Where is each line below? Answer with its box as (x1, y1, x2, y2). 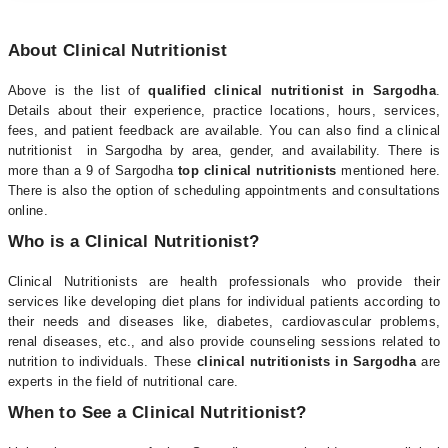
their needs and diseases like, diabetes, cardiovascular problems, (7, 314, 441, 329)
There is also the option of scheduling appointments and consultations (7, 183, 441, 198)
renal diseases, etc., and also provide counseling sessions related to (7, 334, 441, 349)
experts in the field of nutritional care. (7, 374, 239, 389)
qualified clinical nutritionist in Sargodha (148, 83, 437, 98)
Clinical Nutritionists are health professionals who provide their (7, 274, 441, 289)
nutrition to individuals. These (7, 354, 197, 369)
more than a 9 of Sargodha (7, 163, 178, 178)
